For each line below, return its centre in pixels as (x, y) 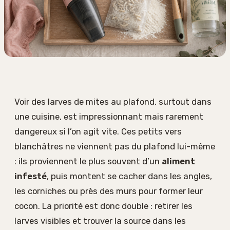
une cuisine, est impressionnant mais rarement (109, 116)
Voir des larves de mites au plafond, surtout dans (113, 101)
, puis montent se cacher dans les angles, (129, 176)
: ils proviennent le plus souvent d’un (88, 161)
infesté (31, 176)
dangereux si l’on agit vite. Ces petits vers (98, 131)
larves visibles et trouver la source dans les (100, 221)
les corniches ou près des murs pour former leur (109, 191)
